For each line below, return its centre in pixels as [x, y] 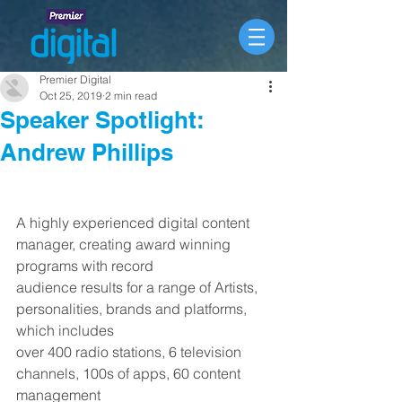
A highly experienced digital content [135, 223]
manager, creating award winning [125, 244]
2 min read [131, 96]
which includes [65, 330]
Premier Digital [75, 79]
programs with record [85, 266]
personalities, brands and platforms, [133, 309]
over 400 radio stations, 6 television [131, 352]
